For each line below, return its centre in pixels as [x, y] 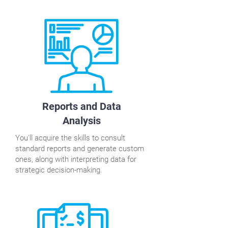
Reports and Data [82, 106]
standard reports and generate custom [80, 149]
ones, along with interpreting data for [76, 159]
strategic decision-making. [59, 170]
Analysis [82, 121]
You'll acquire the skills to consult [70, 138]
